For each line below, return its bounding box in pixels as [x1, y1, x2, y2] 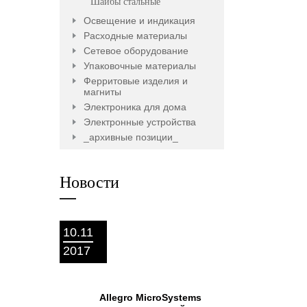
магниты [84, 86, 121, 97]
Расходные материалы [84, 30, 187, 41]
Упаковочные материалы [84, 60, 196, 71]
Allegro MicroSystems [99, 292, 201, 303]
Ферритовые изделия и [84, 75, 188, 86]
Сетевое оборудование [84, 45, 188, 56]
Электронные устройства [84, 116, 196, 127]
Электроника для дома [84, 101, 186, 112]
